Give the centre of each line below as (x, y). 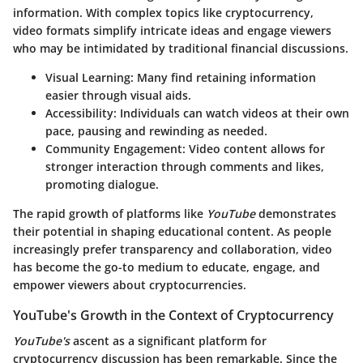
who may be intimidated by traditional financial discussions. (181, 48)
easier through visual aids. (118, 95)
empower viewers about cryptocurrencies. (130, 284)
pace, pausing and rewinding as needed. (156, 130)
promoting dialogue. (102, 184)
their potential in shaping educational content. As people (172, 231)
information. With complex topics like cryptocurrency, (163, 12)
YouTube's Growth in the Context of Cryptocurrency (173, 315)
